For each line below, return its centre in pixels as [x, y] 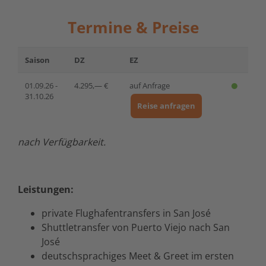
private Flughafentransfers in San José [126, 213]
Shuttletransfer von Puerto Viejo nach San [136, 227]
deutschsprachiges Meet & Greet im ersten [138, 256]
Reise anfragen [166, 105]
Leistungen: [47, 189]
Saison [37, 60]
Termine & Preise [133, 27]
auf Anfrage [150, 85]
